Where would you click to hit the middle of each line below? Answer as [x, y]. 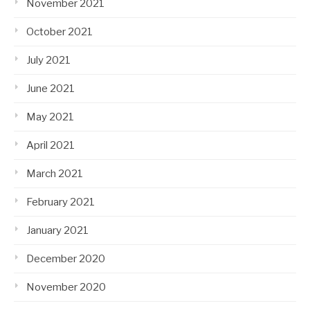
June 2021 [51, 89]
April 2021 [51, 145]
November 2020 [66, 287]
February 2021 [61, 202]
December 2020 [66, 259]
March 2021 [55, 174]
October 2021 [60, 32]
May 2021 [50, 117]
